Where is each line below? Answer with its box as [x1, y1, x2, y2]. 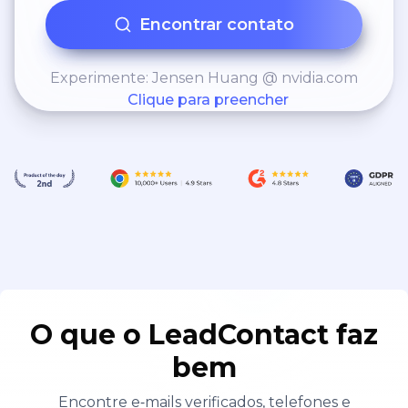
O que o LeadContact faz [30, 317, 378, 352]
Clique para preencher [127, 91, 289, 108]
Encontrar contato [139, 15, 294, 35]
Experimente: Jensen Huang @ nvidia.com [50, 69, 358, 87]
